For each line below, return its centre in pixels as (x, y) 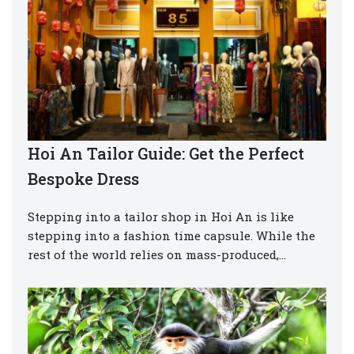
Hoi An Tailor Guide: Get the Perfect (166, 153)
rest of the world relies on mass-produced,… (158, 254)
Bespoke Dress (83, 178)
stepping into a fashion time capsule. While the (171, 235)
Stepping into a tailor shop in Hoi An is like (161, 216)
